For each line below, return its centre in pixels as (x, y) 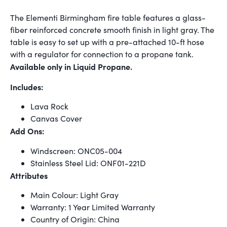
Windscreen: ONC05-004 (76, 150)
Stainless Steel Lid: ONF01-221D (88, 163)
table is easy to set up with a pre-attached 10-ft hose (107, 42)
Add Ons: (27, 131)
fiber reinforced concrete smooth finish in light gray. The (112, 30)
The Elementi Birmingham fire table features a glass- (108, 18)
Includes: (27, 86)
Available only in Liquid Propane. (71, 67)
